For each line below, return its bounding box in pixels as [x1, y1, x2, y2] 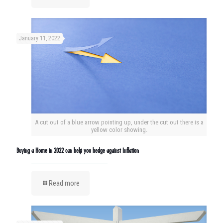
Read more [49, 179, 80, 188]
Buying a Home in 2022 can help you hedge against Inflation [16, 146, 139, 155]
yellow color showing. [91, 126, 147, 134]
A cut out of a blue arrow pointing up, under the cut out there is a [34, 118, 204, 126]
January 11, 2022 [19, 35, 60, 42]
